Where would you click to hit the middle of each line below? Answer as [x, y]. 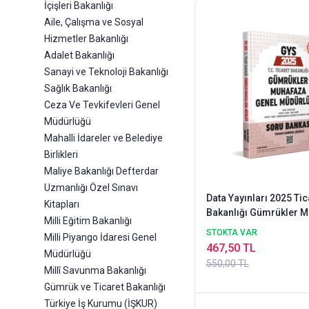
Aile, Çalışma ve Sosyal [94, 22]
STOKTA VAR [231, 232]
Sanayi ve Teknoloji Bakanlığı [106, 72]
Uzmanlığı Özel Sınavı [91, 188]
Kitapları [62, 205]
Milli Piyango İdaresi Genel [100, 238]
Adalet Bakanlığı [79, 56]
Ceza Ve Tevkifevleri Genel [102, 105]
